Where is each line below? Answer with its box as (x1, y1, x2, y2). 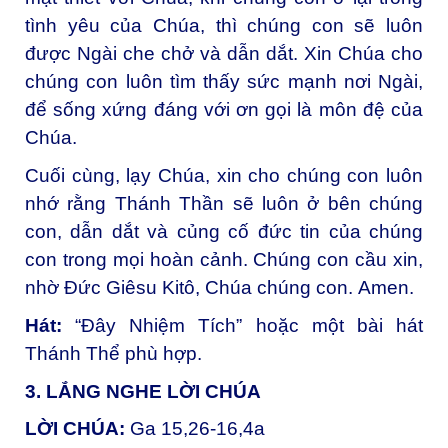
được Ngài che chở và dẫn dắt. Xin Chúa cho (25, 43, 423, 65)
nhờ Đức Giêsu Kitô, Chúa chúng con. (25, 277, 358, 299)
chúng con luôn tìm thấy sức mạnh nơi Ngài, (25, 71, 423, 93)
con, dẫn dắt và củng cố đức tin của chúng (25, 221, 423, 243)
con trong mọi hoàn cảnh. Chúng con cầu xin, (25, 249, 423, 271)
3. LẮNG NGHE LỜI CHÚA (25, 380, 261, 402)
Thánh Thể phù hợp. (25, 342, 202, 364)
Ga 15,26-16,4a (130, 418, 265, 440)
